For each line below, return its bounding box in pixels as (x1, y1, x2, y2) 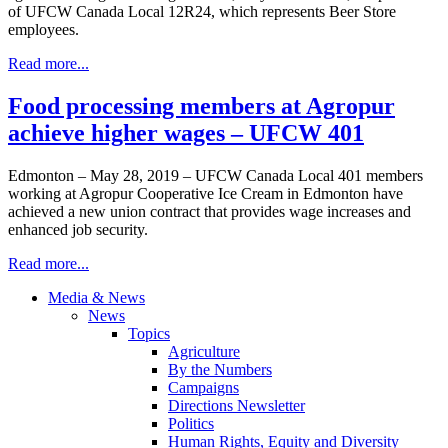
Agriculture (168, 342, 240, 360)
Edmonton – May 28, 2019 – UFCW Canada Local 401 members (8, 166, 423, 184)
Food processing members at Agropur (8, 92, 395, 119)
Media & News (48, 288, 145, 306)
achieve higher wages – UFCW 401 (8, 119, 364, 146)
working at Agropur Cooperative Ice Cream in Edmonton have (8, 184, 403, 202)
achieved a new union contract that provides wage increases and (8, 202, 411, 220)
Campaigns (168, 378, 239, 396)
